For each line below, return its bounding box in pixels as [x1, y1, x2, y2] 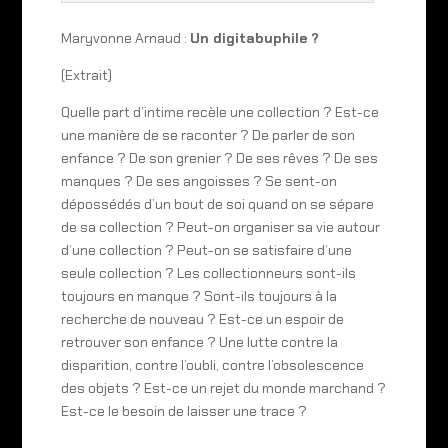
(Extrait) [60, 65, 112, 84]
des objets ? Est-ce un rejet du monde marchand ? [60, 378, 386, 397]
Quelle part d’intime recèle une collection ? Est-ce [60, 102, 379, 121]
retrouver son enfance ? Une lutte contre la [60, 332, 338, 351]
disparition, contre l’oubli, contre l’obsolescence [60, 355, 364, 374]
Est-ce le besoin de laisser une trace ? [60, 401, 310, 420]
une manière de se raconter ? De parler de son [60, 125, 355, 144]
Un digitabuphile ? [189, 28, 319, 47]
